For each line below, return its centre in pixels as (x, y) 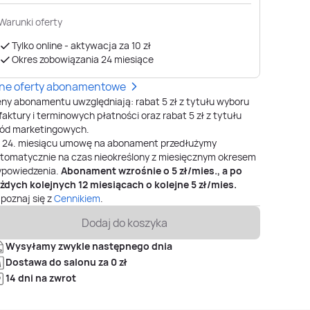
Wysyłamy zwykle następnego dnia (89, 246)
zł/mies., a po (210, 171)
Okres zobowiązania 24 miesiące (83, 59)
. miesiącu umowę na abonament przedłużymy (115, 143)
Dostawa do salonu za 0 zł (66, 262)
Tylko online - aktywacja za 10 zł (81, 45)
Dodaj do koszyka (125, 223)
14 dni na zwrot (41, 278)
